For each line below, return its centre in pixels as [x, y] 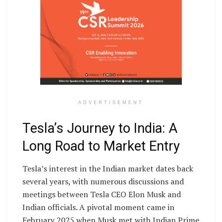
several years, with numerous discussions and [103, 182]
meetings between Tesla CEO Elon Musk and [102, 194]
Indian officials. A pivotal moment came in [98, 207]
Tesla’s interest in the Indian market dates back [108, 169]
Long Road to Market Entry [101, 146]
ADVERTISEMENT [111, 102]
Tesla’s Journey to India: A [100, 129]
